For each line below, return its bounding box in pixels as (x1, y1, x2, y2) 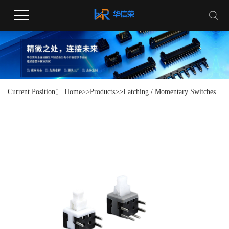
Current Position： (8, 88, 64, 96)
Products (90, 88, 115, 96)
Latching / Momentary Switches (123, 88, 216, 96)
